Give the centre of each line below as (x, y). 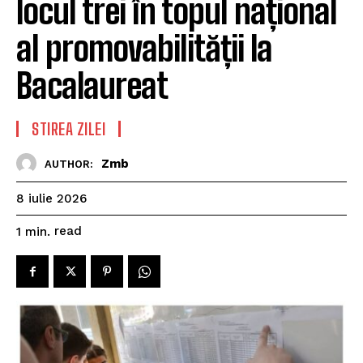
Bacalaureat (92, 86)
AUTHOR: (69, 164)
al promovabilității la (144, 49)
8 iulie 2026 (51, 199)
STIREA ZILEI (68, 129)
